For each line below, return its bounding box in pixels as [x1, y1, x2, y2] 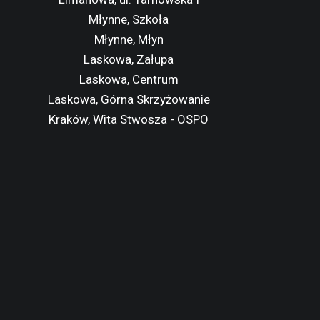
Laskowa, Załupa [84, 52, 174, 66]
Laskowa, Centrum [79, 72, 179, 86]
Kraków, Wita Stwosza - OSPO [49, 112, 209, 126]
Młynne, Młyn [94, 32, 164, 46]
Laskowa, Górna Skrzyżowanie [47, 92, 210, 106]
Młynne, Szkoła [89, 12, 169, 26]
